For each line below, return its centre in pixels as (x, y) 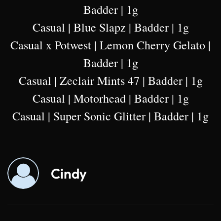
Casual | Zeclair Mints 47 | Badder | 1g (110, 81)
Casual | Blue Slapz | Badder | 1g (110, 27)
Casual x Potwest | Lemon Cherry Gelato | (110, 45)
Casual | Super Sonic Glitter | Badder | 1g (110, 116)
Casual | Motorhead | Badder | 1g (110, 98)
